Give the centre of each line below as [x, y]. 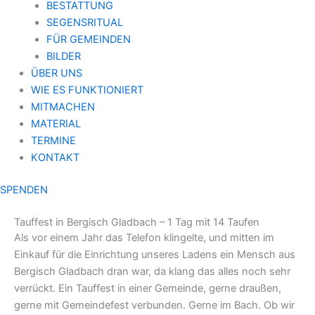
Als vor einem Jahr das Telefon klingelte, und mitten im [144, 237]
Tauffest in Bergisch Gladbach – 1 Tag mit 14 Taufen [137, 222]
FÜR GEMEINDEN [88, 39]
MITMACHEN [63, 107]
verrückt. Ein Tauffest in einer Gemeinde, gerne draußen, [148, 288]
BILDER [63, 56]
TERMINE [53, 140]
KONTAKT [55, 157]
